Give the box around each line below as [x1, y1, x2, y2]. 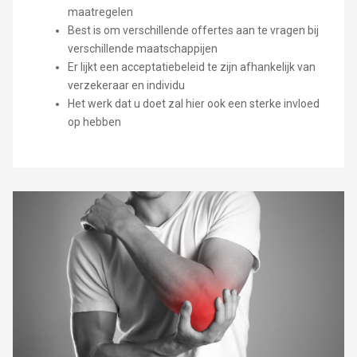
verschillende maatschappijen [67, 42, 218, 56]
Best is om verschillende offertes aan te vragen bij [67, 24, 319, 37]
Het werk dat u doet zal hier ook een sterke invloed [67, 97, 320, 111]
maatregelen [67, 6, 133, 19]
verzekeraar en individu [67, 79, 185, 92]
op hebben [67, 116, 121, 129]
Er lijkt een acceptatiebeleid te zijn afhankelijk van [67, 61, 316, 74]
